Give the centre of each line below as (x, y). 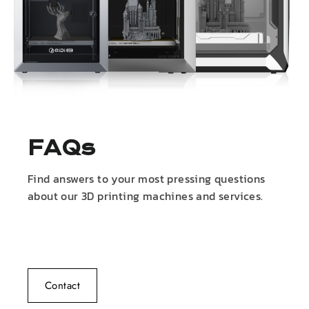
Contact (62, 286)
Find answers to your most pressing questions (147, 179)
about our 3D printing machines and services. (146, 196)
